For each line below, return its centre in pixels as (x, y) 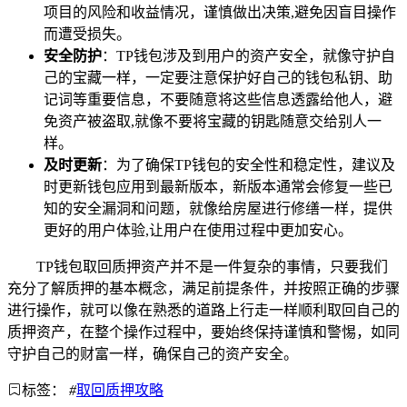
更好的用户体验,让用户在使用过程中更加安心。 (198, 231)
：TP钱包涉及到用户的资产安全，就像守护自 (248, 56)
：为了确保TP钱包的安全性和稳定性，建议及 (248, 165)
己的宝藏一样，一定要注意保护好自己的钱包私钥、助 (218, 78)
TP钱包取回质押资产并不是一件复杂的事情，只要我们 (212, 267)
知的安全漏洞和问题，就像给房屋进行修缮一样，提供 (218, 209)
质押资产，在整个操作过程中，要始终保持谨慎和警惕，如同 (203, 333)
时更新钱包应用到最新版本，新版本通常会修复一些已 (218, 187)
